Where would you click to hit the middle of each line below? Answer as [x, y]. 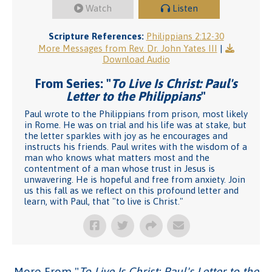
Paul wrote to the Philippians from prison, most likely [136, 114]
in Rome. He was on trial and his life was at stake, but [135, 125]
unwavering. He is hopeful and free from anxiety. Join [135, 179]
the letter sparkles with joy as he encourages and [126, 136]
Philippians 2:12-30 [185, 36]
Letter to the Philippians [134, 96]
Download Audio [136, 59]
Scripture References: [96, 36]
